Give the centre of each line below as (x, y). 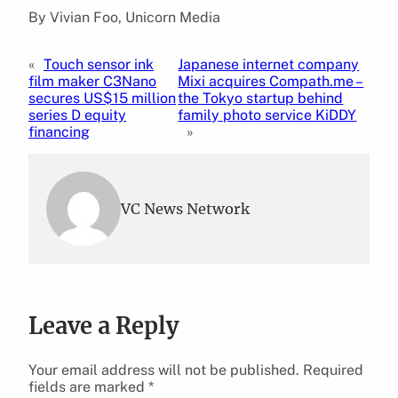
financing (59, 131)
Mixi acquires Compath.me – (271, 81)
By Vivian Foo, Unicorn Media (124, 17)
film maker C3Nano (92, 81)
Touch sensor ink (99, 64)
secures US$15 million (102, 98)
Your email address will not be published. (164, 370)
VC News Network (185, 208)
